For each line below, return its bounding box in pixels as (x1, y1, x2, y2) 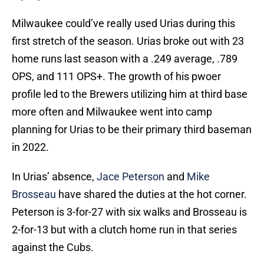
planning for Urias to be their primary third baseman (12, 123, 252, 136)
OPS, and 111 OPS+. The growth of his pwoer (12, 70, 221, 83)
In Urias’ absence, (12, 170, 97, 183)
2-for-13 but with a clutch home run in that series (12, 223, 237, 236)
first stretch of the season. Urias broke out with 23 (12, 35, 244, 48)
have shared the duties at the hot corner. (56, 188, 247, 201)
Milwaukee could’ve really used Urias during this (12, 17, 235, 30)
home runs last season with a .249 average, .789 (12, 52, 237, 65)
